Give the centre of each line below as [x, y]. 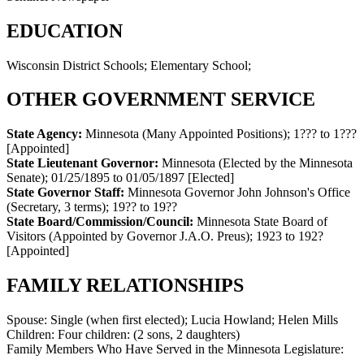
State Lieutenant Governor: [84, 163]
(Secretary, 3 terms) [56, 207]
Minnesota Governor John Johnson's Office [239, 193]
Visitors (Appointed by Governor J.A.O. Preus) [128, 236]
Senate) [26, 178]
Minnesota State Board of [262, 222]
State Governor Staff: [67, 193]
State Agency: [46, 134]
